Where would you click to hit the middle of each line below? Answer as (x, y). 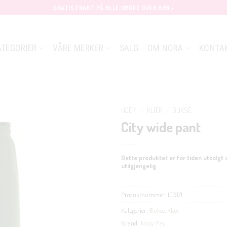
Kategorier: (135, 211)
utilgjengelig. (139, 165)
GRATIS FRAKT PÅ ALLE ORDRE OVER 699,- (113, 8)
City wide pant (161, 126)
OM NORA (165, 48)
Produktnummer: (144, 195)
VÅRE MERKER (78, 48)
